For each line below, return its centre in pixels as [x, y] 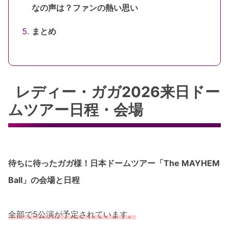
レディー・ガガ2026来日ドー [118, 92]
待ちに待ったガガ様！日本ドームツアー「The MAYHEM [114, 163]
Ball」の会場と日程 [44, 180]
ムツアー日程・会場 [76, 110]
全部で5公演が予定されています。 [72, 214]
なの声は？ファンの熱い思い [85, 8]
